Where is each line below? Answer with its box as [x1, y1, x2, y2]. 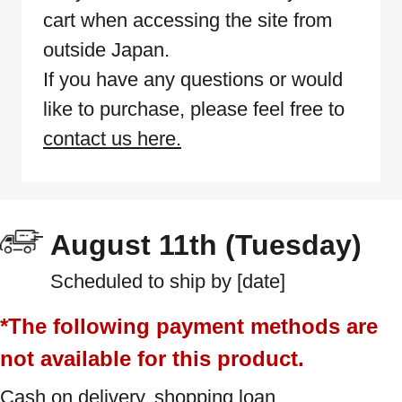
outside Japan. [43, 38, 170, 61]
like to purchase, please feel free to [43, 97, 345, 120]
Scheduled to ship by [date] [50, 269, 285, 293]
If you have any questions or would [43, 67, 343, 91]
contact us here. [43, 127, 181, 150]
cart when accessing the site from [43, 8, 332, 31]
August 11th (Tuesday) [50, 228, 362, 261]
